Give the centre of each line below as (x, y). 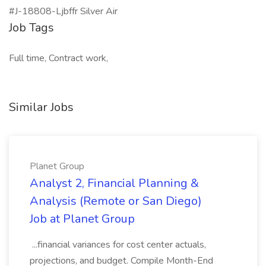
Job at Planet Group (82, 219)
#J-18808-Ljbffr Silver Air (63, 11)
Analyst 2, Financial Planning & (114, 183)
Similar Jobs (41, 107)
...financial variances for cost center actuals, (118, 245)
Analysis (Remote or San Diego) (116, 201)
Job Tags (31, 28)
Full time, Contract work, (58, 58)
